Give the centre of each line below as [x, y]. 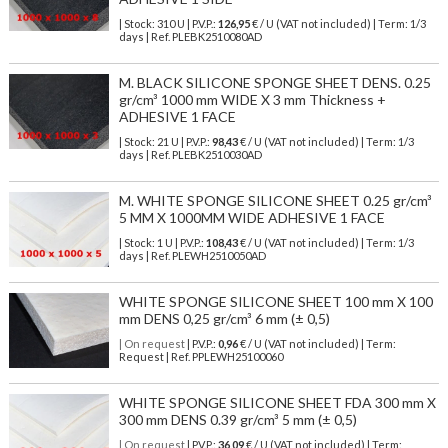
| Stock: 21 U [148, 142]
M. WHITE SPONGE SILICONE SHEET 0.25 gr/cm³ [275, 201]
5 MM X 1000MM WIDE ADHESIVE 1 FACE [251, 218]
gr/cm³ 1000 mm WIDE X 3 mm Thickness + [252, 100]
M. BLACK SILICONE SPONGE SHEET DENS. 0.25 [274, 83]
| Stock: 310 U [151, 24]
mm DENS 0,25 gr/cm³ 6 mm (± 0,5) [224, 319]
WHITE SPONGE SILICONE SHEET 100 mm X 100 [275, 302]
